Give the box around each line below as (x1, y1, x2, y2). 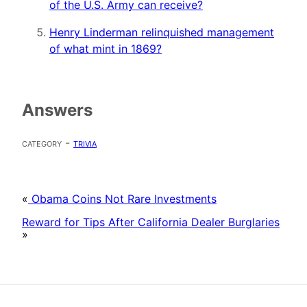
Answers (22, 100, 93, 121)
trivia (73, 135, 97, 149)
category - (22, 135, 73, 149)
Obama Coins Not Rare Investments (28, 191, 217, 206)
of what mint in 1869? (49, 42, 162, 56)
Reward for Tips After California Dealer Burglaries (22, 214, 280, 229)
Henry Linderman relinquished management (49, 25, 274, 40)
